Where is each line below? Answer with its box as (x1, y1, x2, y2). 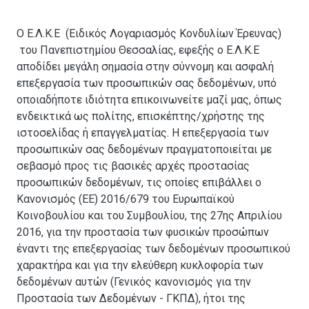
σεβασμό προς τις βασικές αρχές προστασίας (17, 159, 250, 173)
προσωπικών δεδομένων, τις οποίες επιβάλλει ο (17, 176, 261, 190)
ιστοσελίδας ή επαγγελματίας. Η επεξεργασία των (17, 126, 269, 140)
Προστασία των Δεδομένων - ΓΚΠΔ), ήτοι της (17, 292, 246, 306)
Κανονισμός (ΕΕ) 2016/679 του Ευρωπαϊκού (17, 192, 235, 206)
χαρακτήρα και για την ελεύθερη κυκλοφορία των (17, 259, 263, 272)
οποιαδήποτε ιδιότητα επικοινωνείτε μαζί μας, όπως (17, 93, 282, 107)
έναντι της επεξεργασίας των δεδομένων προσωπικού (17, 242, 290, 256)
